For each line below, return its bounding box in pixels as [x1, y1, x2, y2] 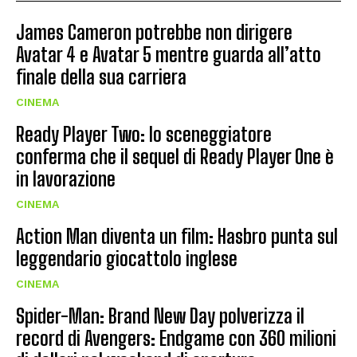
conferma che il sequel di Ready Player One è [16, 145, 334, 169]
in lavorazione [16, 167, 116, 191]
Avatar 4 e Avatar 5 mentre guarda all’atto [16, 43, 321, 67]
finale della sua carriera [16, 65, 186, 89]
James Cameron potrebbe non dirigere [16, 21, 292, 45]
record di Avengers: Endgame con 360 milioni [16, 327, 336, 351]
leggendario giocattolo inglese [16, 247, 237, 271]
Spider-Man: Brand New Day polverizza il [16, 304, 304, 328]
